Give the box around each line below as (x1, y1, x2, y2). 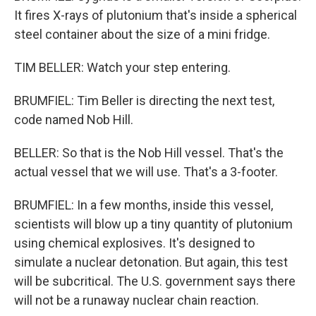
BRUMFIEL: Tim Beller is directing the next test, (14, 93, 274, 108)
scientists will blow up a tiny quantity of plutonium (14, 217, 293, 231)
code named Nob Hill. (14, 112, 133, 127)
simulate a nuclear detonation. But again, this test (14, 255, 288, 269)
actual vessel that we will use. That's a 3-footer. (14, 164, 278, 179)
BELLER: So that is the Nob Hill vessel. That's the (14, 145, 284, 160)
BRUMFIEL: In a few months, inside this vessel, (14, 197, 273, 212)
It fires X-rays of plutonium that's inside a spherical (14, 8, 297, 23)
